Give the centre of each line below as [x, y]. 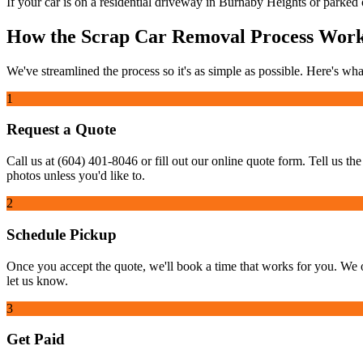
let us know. [37, 280]
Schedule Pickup [62, 234]
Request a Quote [61, 130]
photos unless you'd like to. [76, 176]
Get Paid [36, 340]
